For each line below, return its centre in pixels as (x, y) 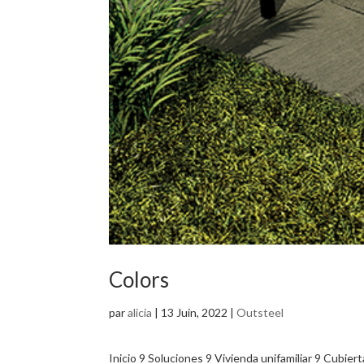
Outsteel (260, 312)
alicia (140, 312)
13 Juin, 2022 (195, 312)
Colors (139, 279)
